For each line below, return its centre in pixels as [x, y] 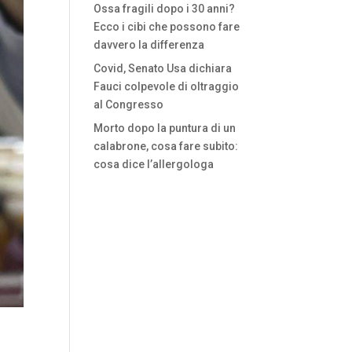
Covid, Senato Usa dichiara [163, 68]
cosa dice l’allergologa [154, 164]
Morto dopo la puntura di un [165, 128]
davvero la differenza [149, 45]
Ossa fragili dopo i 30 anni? [165, 9]
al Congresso [129, 104]
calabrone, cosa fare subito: [166, 146]
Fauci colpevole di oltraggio [167, 86]
